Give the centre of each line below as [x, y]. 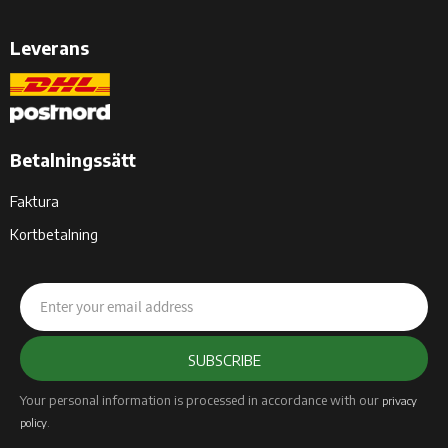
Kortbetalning [54, 234]
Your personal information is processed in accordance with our [201, 400]
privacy [399, 400]
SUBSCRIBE [224, 360]
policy [33, 422]
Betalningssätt [73, 160]
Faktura [34, 201]
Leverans [49, 48]
